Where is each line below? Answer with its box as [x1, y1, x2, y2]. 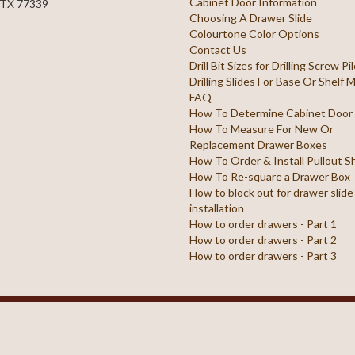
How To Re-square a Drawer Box [189, 170, 351, 183]
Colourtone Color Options [189, 27, 320, 40]
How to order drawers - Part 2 [189, 233, 338, 246]
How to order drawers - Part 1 [189, 217, 338, 231]
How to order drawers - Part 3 [189, 249, 338, 262]
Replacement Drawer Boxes [189, 138, 328, 151]
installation [189, 201, 245, 215]
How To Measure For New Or [189, 122, 334, 136]
